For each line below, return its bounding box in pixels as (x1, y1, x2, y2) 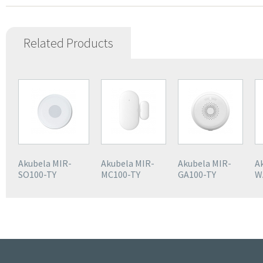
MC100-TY (101, 168, 140, 180)
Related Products (23, 35, 113, 51)
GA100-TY (178, 168, 216, 180)
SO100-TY (18, 168, 56, 180)
